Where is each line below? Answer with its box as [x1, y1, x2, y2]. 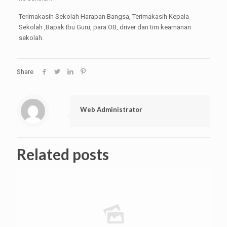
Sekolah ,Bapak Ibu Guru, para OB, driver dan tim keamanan [18, 23, 191, 31]
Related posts [17, 145, 109, 163]
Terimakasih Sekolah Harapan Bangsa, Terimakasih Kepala [18, 13, 189, 20]
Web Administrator [80, 105, 142, 113]
